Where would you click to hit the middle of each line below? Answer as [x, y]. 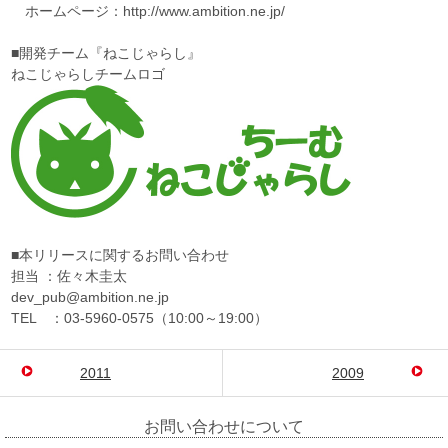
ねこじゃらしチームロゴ [88, 74]
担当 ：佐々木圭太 [69, 276]
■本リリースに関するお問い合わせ [120, 255]
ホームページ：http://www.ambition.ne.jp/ [148, 11]
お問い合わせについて [224, 427]
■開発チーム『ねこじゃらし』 [106, 53]
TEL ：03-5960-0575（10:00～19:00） [140, 318]
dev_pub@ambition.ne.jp [90, 297]
